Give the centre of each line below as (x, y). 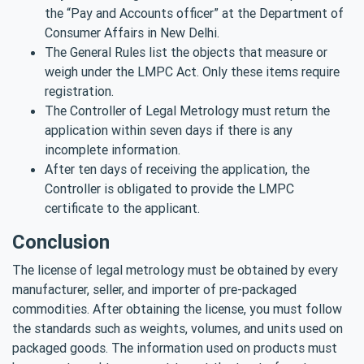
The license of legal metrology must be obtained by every (175, 269)
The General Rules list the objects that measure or (186, 52)
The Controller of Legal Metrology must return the (187, 110)
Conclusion (61, 241)
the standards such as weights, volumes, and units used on (178, 328)
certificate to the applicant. (122, 208)
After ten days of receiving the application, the (177, 169)
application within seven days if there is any (169, 130)
